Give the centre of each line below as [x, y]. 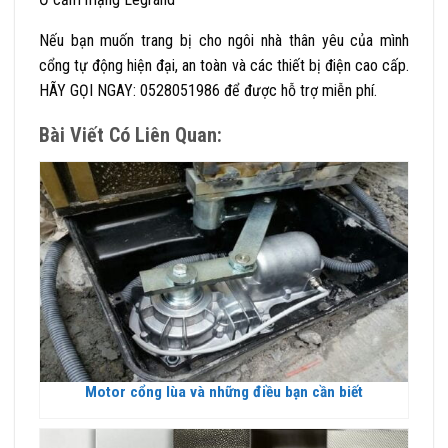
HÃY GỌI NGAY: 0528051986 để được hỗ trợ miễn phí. [208, 90]
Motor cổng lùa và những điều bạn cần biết [224, 392]
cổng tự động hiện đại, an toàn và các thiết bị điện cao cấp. [224, 65]
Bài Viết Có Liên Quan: [130, 134]
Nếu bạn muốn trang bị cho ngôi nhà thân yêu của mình [224, 40]
